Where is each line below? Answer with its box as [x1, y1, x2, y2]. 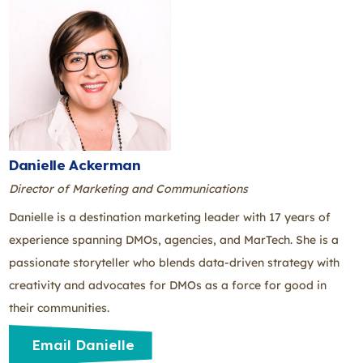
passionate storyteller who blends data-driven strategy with [9, 254, 340, 270]
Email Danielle [32, 336, 135, 354]
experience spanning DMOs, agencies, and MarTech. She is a [9, 232, 339, 247]
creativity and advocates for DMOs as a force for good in [9, 277, 327, 293]
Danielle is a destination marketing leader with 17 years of [9, 209, 331, 224]
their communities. [9, 300, 113, 315]
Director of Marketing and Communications [9, 181, 248, 196]
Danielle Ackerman [9, 156, 145, 174]
